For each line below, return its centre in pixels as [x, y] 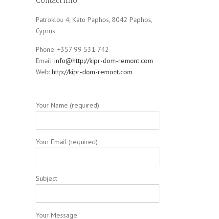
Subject [46, 178]
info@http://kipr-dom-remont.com [104, 61]
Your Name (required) [67, 105]
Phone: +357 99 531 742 [72, 49]
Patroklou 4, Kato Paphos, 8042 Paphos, [94, 20]
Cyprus [45, 31]
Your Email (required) [67, 142]
